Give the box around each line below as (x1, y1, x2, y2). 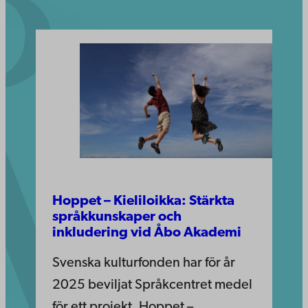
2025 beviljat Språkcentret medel (52, 278, 252, 292)
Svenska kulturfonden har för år (52, 256, 235, 270)
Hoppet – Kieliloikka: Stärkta (52, 194, 234, 208)
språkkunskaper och (52, 210, 181, 224)
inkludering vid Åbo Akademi (52, 225, 241, 240)
